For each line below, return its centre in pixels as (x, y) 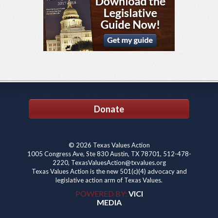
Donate (109, 109)
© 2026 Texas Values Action (109, 145)
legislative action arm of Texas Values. (109, 180)
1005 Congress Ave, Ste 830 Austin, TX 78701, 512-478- (109, 154)
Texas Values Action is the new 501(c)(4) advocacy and (109, 171)
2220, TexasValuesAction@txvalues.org (109, 162)
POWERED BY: (102, 193)
